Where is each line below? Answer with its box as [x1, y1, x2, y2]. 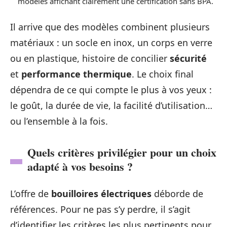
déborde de [152, 187, 203, 200]
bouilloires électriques [51, 187, 152, 200]
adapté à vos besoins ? [27, 158, 133, 175]
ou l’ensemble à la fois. [10, 115, 108, 127]
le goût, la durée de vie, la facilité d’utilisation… [10, 99, 212, 111]
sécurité [170, 52, 207, 64]
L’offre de [10, 187, 51, 200]
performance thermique [21, 67, 132, 80]
